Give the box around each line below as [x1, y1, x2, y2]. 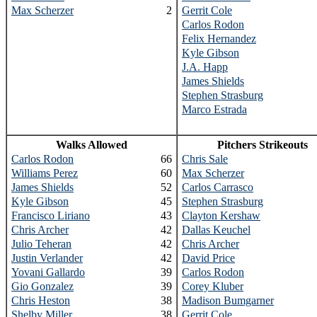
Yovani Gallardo [11, 266, 85, 278]
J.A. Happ [182, 61, 228, 73]
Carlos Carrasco [182, 181, 253, 193]
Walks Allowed [56, 139, 127, 151]
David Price [182, 252, 235, 264]
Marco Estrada [182, 103, 247, 115]
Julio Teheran [11, 238, 71, 250]
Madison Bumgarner [182, 294, 274, 306]
